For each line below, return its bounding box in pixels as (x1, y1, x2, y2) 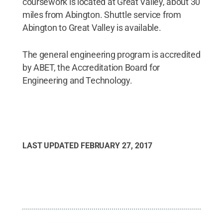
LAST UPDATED (22, 140, 81, 150)
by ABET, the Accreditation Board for (22, 62, 160, 73)
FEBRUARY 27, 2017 (80, 140, 153, 150)
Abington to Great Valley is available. (22, 22, 161, 33)
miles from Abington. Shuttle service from (22, 9, 181, 20)
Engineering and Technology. (22, 75, 132, 86)
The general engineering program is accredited (22, 49, 201, 60)
